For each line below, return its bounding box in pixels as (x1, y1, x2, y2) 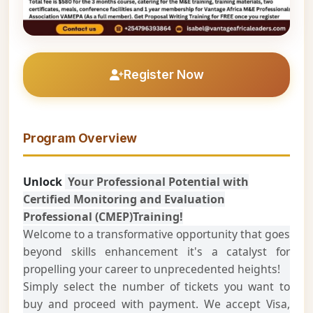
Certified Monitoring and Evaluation (23, 191, 225, 207)
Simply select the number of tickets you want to (23, 279, 290, 294)
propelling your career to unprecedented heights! (23, 261, 280, 277)
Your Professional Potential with (65, 174, 249, 189)
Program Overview (23, 131, 138, 145)
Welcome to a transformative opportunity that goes (23, 226, 290, 242)
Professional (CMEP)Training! (23, 209, 183, 224)
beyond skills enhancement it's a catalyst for (23, 244, 290, 259)
